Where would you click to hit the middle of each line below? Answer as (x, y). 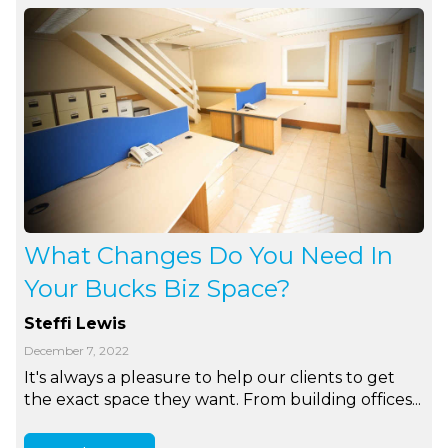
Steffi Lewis (75, 323)
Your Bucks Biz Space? (158, 288)
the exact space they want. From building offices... (223, 399)
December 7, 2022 (77, 350)
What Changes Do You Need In (209, 255)
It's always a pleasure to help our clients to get (210, 377)
